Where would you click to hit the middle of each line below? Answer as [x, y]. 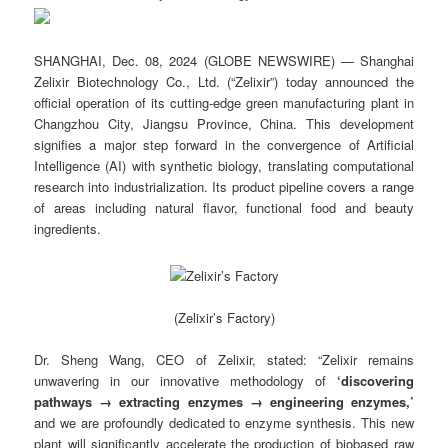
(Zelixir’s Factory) [224, 318]
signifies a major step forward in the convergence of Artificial [224, 144]
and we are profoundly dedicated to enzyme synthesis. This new [224, 423]
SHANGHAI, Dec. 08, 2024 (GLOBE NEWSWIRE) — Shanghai [224, 60]
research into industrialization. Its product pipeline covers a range [224, 186]
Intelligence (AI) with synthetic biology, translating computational [224, 165]
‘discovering [375, 381]
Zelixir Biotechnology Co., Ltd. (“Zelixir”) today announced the [224, 81]
